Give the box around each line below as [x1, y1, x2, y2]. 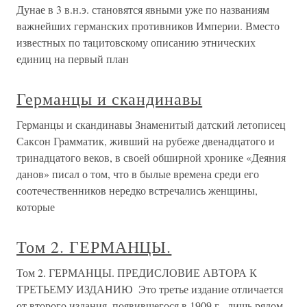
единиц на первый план [16, 51, 129, 66]
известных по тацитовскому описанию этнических [16, 35, 256, 50]
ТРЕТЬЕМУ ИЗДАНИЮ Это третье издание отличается [16, 282, 283, 297]
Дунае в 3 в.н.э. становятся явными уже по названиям [16, 2, 269, 17]
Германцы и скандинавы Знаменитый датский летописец [16, 117, 286, 132]
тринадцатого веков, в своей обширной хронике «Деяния [16, 150, 286, 165]
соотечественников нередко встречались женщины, [16, 183, 258, 198]
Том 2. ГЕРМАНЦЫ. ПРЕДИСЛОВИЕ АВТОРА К [16, 265, 257, 280]
